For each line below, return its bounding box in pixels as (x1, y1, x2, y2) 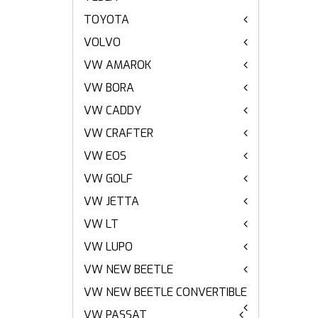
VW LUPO (84, 239, 133, 254)
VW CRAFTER (84, 126, 153, 141)
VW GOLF (84, 171, 133, 186)
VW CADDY (84, 103, 141, 118)
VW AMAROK (84, 57, 151, 72)
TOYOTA (84, 12, 129, 27)
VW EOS (84, 148, 126, 163)
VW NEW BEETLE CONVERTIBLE (84, 285, 247, 300)
